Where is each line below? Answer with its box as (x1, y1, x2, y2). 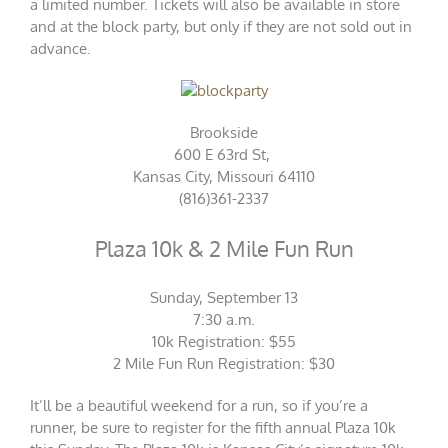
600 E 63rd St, (174, 145, 274, 165)
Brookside (190, 123, 258, 143)
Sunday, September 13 (150, 288, 298, 308)
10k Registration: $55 (152, 332, 296, 352)
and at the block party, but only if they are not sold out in (30, 17, 412, 37)
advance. (30, 39, 91, 59)
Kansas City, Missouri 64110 (133, 167, 315, 187)
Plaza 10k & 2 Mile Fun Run (94, 234, 354, 263)
